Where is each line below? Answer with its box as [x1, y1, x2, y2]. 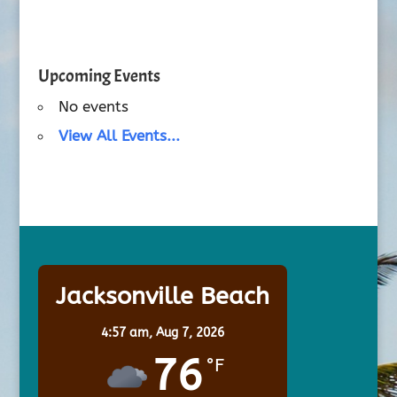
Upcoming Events [37, 65, 160, 87]
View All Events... [58, 127, 180, 144]
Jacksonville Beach [55, 281, 269, 310]
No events [58, 97, 128, 115]
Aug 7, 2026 [155, 324, 224, 340]
